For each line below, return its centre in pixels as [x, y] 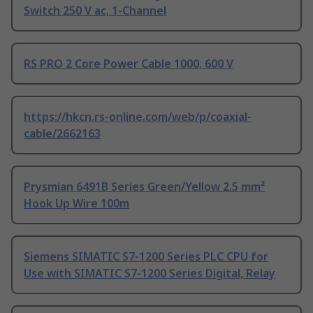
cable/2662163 [62, 134]
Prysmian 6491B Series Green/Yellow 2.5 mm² [144, 187]
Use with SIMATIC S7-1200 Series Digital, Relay [150, 274]
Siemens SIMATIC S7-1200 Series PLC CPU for [146, 257]
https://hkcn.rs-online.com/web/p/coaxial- [138, 117]
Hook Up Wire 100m [77, 204]
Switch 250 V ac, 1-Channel [95, 11]
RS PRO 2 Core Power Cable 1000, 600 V [129, 64]
